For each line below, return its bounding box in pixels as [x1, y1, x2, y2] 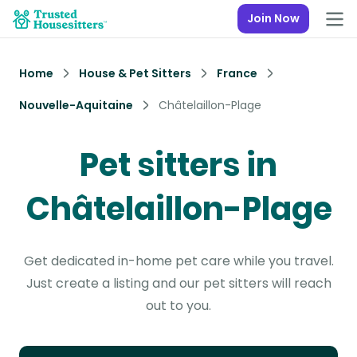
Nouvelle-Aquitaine [19, 97, 133, 113]
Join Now [247, 10, 300, 26]
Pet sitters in [80, 143, 277, 187]
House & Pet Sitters [79, 65, 191, 81]
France [217, 65, 257, 81]
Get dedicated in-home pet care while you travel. [23, 252, 334, 270]
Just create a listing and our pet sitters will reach [25, 274, 331, 292]
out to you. [146, 296, 211, 315]
